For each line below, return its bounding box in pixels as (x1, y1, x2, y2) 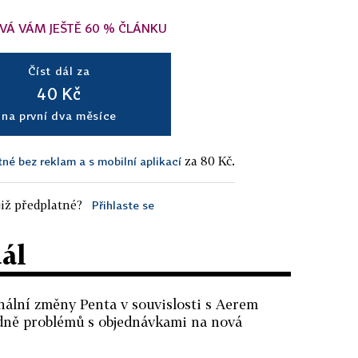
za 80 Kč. (181, 153, 235, 169)
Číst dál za (28, 64, 90, 78)
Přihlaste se (91, 198, 154, 213)
